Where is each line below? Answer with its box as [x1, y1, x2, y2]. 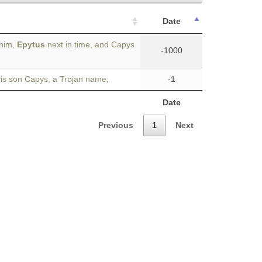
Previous [98, 120, 133, 130]
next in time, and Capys [44, 40, 135, 49]
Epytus [16, 40, 45, 49]
